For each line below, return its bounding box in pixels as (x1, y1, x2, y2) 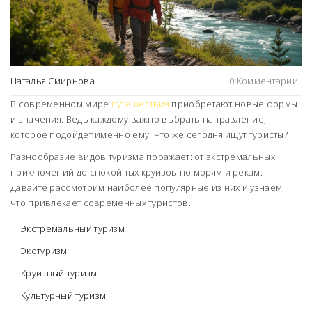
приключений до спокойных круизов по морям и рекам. (10, 166, 263, 179)
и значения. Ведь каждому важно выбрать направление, (10, 113, 267, 126)
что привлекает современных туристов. (10, 196, 191, 210)
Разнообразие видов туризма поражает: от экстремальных (10, 150, 275, 164)
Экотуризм (21, 244, 68, 258)
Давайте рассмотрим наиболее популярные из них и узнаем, (10, 181, 285, 194)
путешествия (111, 97, 170, 111)
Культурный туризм (21, 289, 107, 302)
